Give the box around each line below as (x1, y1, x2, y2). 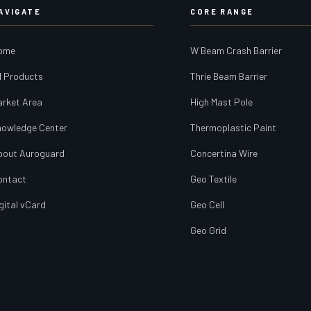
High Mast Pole (190, 96, 253, 108)
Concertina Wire (190, 147, 258, 160)
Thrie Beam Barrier (190, 70, 268, 83)
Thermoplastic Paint (190, 121, 277, 134)
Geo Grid (190, 224, 227, 237)
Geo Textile (190, 173, 237, 185)
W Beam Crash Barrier (190, 44, 283, 57)
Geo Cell (190, 199, 225, 211)
